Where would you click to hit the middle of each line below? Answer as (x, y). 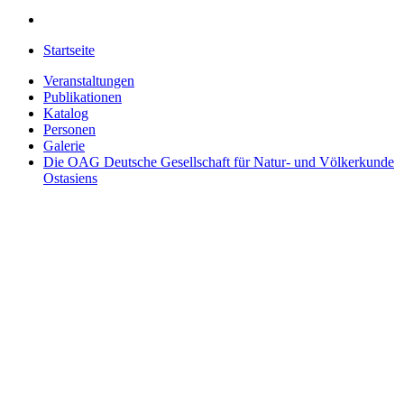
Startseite (69, 50)
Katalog (66, 113)
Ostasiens (70, 178)
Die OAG (72, 162)
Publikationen (83, 97)
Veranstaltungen (89, 81)
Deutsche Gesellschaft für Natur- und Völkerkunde (247, 162)
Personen (69, 129)
